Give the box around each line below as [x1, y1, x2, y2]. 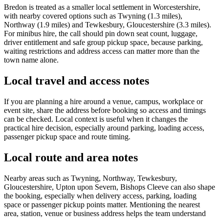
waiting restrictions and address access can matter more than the [4, 47, 199, 56]
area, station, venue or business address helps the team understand [4, 209, 206, 218]
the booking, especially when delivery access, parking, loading [4, 192, 197, 200]
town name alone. [4, 56, 59, 65]
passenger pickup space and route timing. [4, 132, 131, 141]
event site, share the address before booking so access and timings [4, 106, 206, 115]
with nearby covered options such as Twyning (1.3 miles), [4, 12, 182, 21]
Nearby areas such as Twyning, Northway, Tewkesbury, [4, 174, 177, 183]
